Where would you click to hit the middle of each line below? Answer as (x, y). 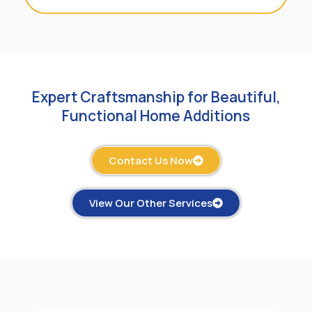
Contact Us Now (151, 161)
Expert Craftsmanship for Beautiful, (156, 97)
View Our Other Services (151, 203)
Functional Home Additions (156, 116)
